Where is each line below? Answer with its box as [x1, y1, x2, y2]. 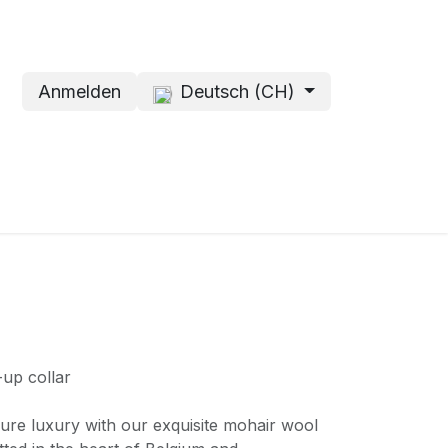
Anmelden [38, 80, 122, 102]
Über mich [58, 193, 143, 214]
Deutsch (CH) [179, 80, 295, 102]
